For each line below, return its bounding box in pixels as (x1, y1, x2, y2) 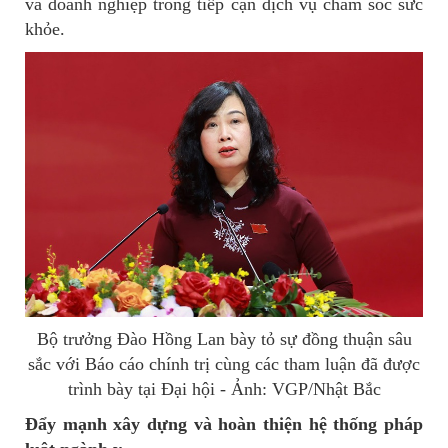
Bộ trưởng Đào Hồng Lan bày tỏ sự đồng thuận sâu (36, 329, 412, 350)
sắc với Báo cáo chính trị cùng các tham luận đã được (28, 354, 420, 375)
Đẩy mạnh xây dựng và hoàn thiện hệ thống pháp (25, 414, 423, 435)
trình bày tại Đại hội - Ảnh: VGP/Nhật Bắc (67, 379, 381, 400)
